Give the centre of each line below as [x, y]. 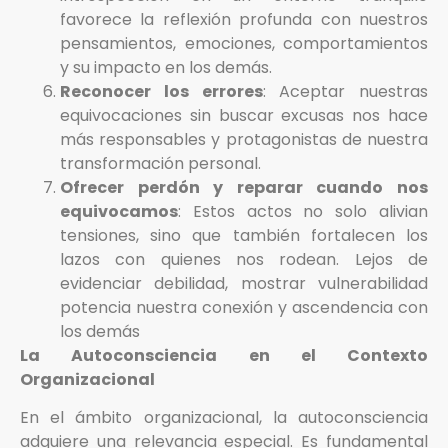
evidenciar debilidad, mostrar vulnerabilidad [244, 283]
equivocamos [119, 211]
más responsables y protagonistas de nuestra [244, 139]
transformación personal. [160, 163]
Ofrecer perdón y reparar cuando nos [244, 187]
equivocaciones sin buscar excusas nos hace [244, 115]
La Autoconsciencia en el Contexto [224, 355]
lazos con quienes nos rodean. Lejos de [244, 259]
